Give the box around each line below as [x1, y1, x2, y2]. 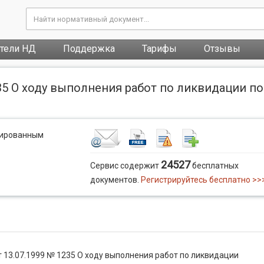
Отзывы [204, 43, 240, 54]
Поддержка [63, 43, 115, 54]
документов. [90, 175, 141, 184]
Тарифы [142, 43, 177, 54]
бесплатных [190, 161, 239, 170]
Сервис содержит [90, 161, 161, 170]
